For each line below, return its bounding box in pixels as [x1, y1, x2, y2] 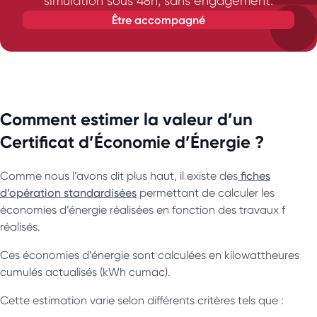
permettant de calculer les [137, 185, 275, 200]
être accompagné [117, 12, 205, 27]
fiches [238, 168, 270, 183]
